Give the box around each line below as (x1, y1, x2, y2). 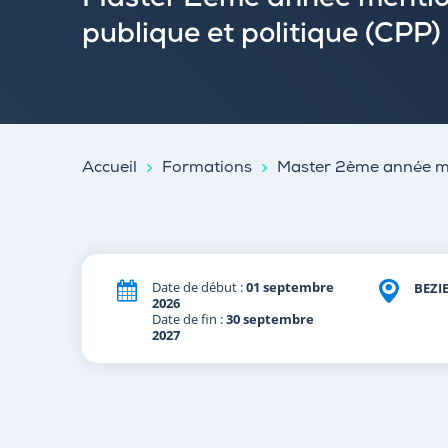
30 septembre (226, 310, 314, 328)
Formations (162, 161, 252, 177)
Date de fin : (152, 310, 226, 328)
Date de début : (152, 278, 246, 296)
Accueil (82, 161, 137, 177)
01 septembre (246, 278, 334, 296)
